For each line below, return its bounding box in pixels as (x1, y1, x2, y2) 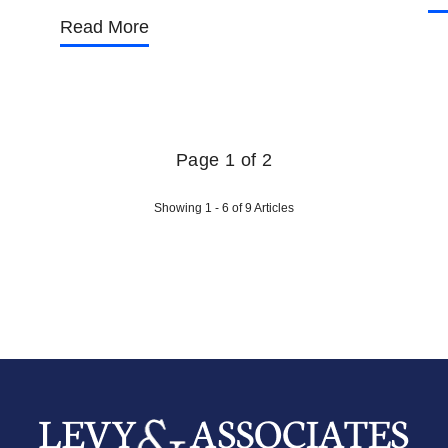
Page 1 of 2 (175, 150, 273, 170)
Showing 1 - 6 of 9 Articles (154, 201, 294, 215)
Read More (60, 17, 149, 37)
